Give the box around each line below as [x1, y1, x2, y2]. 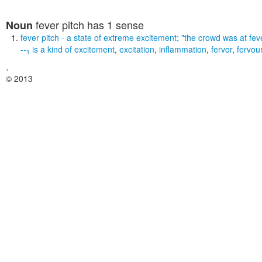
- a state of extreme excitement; [59, 32, 181, 43]
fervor [211, 43, 232, 55]
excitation [119, 43, 154, 55]
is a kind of [32, 43, 72, 55]
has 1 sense [84, 17, 144, 32]
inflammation [159, 43, 206, 55]
